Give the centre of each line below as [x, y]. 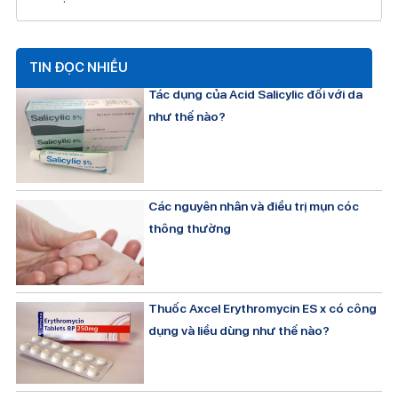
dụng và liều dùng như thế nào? [239, 331]
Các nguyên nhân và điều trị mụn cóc [254, 207]
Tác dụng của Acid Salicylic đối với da [256, 95]
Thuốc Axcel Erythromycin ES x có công [263, 309]
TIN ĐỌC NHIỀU [78, 68]
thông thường [190, 229]
